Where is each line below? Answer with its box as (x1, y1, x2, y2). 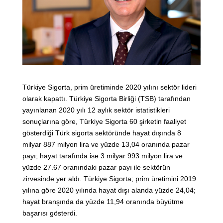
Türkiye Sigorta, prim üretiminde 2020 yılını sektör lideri (22, 83, 197, 92)
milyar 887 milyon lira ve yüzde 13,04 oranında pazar (22, 140, 190, 149)
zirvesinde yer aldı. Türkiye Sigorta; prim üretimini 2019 (22, 175, 196, 183)
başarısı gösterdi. (22, 209, 77, 218)
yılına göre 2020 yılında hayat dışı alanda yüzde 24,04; (22, 186, 196, 195)
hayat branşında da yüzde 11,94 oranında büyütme (22, 198, 184, 206)
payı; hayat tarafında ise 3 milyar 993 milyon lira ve (22, 152, 183, 160)
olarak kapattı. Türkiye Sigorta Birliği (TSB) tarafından (22, 95, 191, 103)
